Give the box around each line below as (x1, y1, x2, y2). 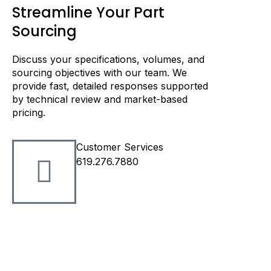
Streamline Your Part (12, 2, 165, 22)
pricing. (12, 106, 45, 119)
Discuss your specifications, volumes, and (12, 53, 204, 65)
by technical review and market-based (12, 93, 188, 105)
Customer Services (76, 141, 163, 154)
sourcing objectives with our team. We (12, 66, 187, 79)
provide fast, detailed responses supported (12, 79, 208, 92)
